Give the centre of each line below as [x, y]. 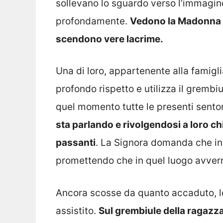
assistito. [77, 211]
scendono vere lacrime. [110, 39]
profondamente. [93, 21]
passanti [76, 143]
